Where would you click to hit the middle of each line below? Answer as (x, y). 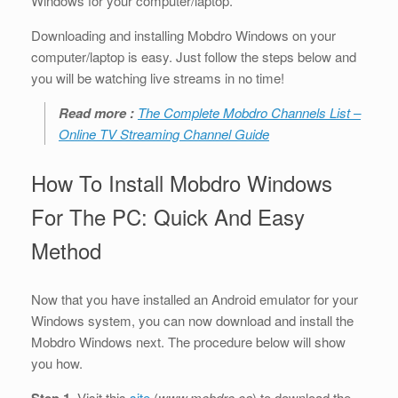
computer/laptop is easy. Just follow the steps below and (194, 56)
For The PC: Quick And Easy (168, 216)
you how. (57, 362)
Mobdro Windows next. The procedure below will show (188, 341)
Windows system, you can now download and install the (192, 320)
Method (66, 250)
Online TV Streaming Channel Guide (164, 133)
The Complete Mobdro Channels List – (249, 112)
